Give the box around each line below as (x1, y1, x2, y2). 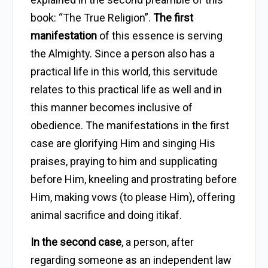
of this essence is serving (97, 29, 223, 42)
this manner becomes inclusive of (31, 101, 193, 114)
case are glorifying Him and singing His (31, 137, 215, 150)
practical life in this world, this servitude (31, 65, 218, 78)
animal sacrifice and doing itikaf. (31, 209, 182, 221)
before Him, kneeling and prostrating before (31, 173, 237, 185)
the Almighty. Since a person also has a (31, 47, 215, 60)
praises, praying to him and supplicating (31, 155, 217, 167)
